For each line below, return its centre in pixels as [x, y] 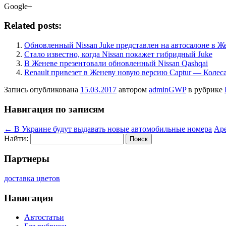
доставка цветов [32, 178]
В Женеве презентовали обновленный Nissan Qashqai [116, 64]
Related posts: [33, 26]
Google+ [18, 6]
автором [133, 90]
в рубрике [205, 90]
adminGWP [167, 90]
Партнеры [27, 159]
